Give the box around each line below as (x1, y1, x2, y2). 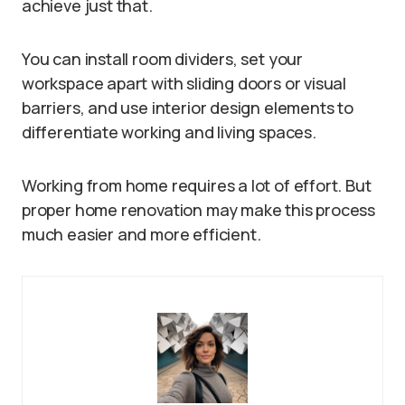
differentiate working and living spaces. (22, 121, 316, 143)
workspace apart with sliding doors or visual (22, 72, 347, 94)
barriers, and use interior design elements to (22, 97, 353, 118)
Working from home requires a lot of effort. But (22, 174, 372, 196)
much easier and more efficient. (22, 223, 261, 245)
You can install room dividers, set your (22, 48, 303, 70)
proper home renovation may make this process (22, 199, 376, 221)
